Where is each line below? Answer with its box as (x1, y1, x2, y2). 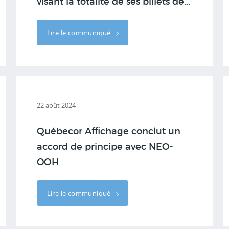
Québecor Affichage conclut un (36, 127, 180, 136)
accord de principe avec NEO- (36, 143, 173, 152)
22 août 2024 (36, 101, 76, 110)
